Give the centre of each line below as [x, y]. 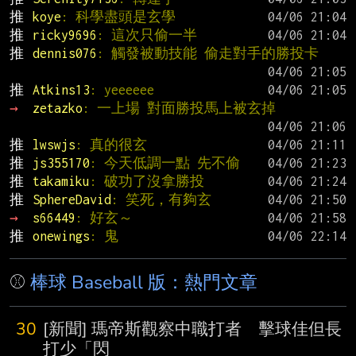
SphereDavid [72, 200]
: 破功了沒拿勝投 [147, 182]
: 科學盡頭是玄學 [118, 17]
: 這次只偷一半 [147, 35]
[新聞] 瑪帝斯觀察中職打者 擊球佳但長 [192, 329]
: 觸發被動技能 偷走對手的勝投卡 [207, 54]
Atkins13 [61, 90]
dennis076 [64, 54]
